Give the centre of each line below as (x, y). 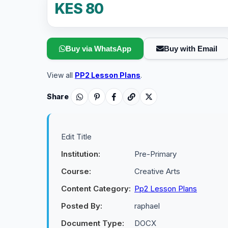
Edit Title (76, 137)
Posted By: (82, 206)
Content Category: (96, 189)
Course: (76, 171)
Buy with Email (191, 49)
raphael (147, 206)
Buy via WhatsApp (98, 49)
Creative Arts (157, 171)
